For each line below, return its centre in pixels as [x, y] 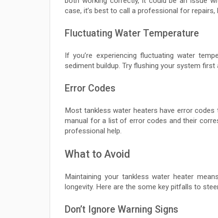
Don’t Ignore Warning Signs [121, 210]
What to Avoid [97, 154]
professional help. [93, 131]
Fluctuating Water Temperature [132, 34]
